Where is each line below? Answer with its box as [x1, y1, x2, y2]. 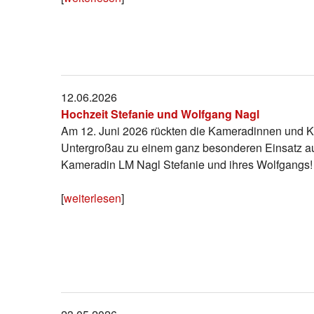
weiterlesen [64, 189, 121, 206]
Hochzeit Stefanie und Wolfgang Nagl [61, 105, 259, 122]
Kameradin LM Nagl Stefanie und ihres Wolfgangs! [61, 156, 313, 172]
